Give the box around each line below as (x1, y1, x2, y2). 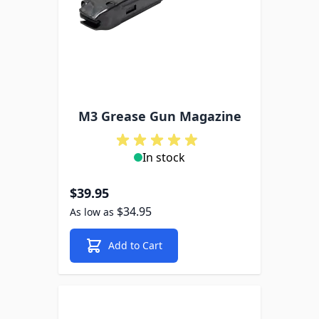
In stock (142, 150, 185, 165)
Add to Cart (108, 239, 162, 252)
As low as (70, 205, 114, 219)
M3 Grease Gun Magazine (78, 108, 241, 125)
